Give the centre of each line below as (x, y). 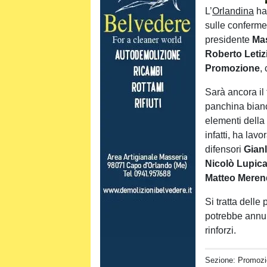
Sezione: (222, 260)
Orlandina (233, 11)
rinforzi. (221, 230)
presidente (229, 40)
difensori (225, 149)
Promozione (233, 68)
